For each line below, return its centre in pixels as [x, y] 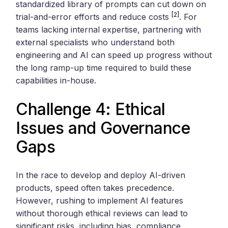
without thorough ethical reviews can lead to [102, 213]
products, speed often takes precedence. [95, 188]
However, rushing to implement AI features [100, 200]
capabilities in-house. [56, 80]
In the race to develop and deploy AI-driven [101, 175]
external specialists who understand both [95, 42]
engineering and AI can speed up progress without [114, 55]
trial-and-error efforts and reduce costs [94, 17]
